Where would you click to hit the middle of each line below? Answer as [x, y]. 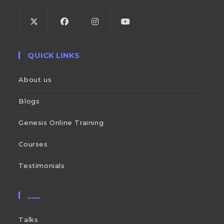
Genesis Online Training [61, 122]
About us [35, 79]
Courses [33, 144]
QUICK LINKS [54, 55]
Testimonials [42, 165]
